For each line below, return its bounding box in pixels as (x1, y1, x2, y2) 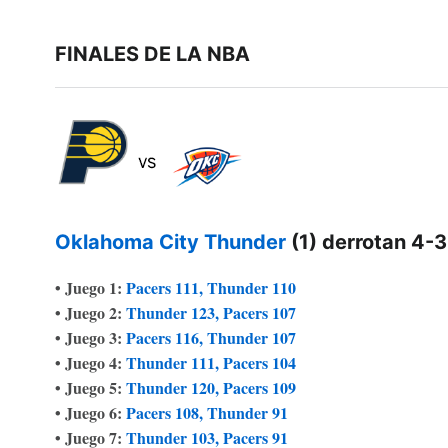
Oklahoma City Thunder (54, 230, 286, 255)
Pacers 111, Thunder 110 (125, 276, 296, 300)
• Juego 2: (54, 301, 126, 325)
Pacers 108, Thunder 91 (125, 401, 288, 425)
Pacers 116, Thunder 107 (125, 326, 296, 350)
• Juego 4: (54, 351, 126, 375)
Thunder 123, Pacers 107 (125, 301, 296, 325)
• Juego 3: (54, 326, 126, 350)
